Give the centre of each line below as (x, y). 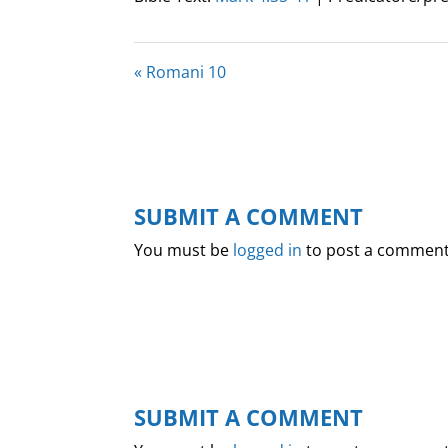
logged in (268, 250)
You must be (184, 250)
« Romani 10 (180, 72)
